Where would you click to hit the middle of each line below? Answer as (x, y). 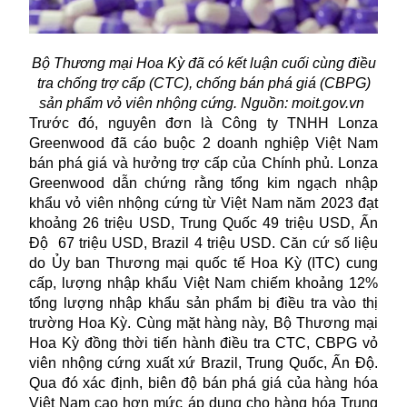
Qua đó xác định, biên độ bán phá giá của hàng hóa (203, 382)
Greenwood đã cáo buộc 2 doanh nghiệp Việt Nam (203, 143)
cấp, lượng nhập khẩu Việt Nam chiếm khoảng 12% (203, 283)
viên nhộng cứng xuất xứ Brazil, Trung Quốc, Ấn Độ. (203, 362)
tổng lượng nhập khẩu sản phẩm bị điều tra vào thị (203, 303)
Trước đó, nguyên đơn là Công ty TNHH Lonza (203, 123)
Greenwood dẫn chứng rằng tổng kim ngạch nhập (203, 183)
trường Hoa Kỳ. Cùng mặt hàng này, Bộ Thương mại (203, 323)
